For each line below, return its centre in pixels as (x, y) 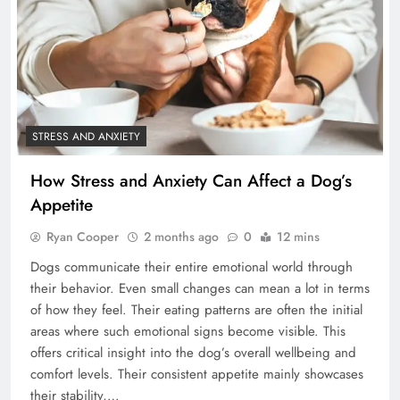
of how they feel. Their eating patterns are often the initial (196, 310)
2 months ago (181, 237)
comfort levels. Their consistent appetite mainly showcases (197, 375)
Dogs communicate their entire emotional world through (192, 267)
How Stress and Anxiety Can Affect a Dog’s (191, 181)
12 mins (298, 237)
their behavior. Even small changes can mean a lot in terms (200, 289)
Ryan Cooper (83, 237)
